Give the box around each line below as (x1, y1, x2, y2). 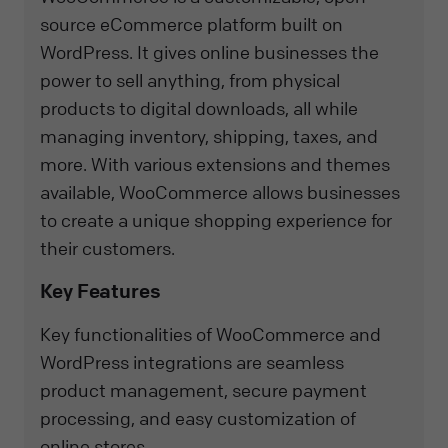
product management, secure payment (40, 378, 367, 401)
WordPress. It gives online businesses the (40, 40, 379, 63)
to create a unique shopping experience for (40, 208, 392, 231)
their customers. (40, 236, 175, 259)
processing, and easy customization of (40, 406, 356, 429)
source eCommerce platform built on (40, 12, 343, 35)
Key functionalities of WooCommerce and (40, 322, 381, 345)
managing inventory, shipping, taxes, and (40, 124, 378, 147)
